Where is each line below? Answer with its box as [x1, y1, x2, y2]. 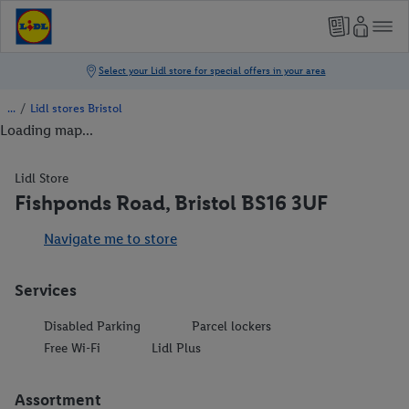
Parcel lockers [192, 319, 271, 334]
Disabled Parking [44, 319, 141, 334]
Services [15, 280, 77, 300]
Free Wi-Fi [44, 341, 100, 356]
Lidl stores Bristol [30, 101, 122, 115]
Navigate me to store [44, 230, 177, 247]
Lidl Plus [152, 341, 201, 356]
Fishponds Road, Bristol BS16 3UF [15, 190, 328, 215]
